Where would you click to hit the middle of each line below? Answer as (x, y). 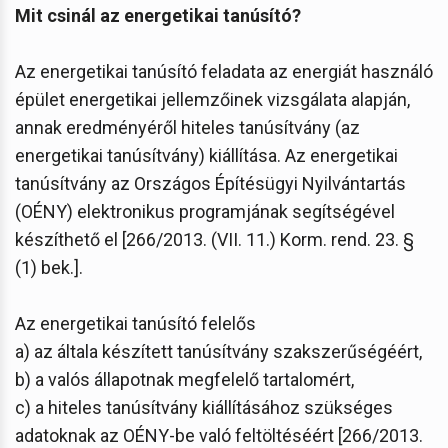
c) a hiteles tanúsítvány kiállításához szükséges (204, 407)
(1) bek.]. (49, 267)
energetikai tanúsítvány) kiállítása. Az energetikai (206, 155)
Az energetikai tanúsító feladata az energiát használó (224, 71)
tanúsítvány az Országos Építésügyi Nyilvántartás (210, 183)
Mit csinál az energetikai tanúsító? (158, 15)
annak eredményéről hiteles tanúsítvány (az (187, 127)
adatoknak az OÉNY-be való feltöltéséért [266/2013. (219, 435)
